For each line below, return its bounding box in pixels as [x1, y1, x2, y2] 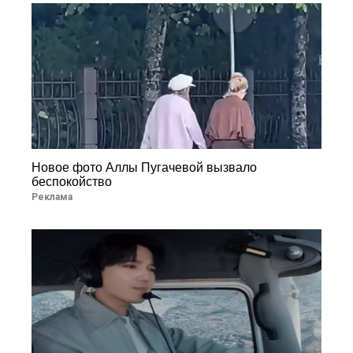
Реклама [32, 191, 72, 203]
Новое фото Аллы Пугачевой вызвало [32, 160, 257, 174]
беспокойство [32, 174, 112, 188]
